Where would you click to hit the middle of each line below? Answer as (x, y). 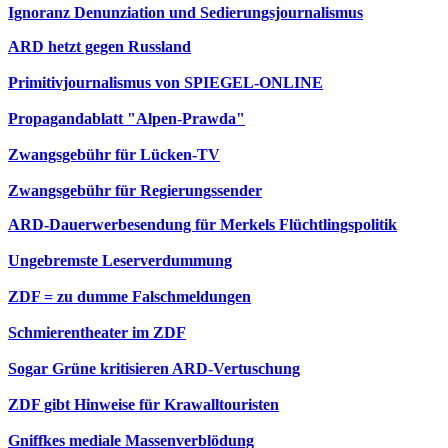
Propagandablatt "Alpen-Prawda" (126, 118)
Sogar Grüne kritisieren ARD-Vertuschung (154, 368)
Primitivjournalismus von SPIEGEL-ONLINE (165, 82)
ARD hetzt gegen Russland (99, 46)
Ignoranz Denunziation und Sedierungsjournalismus (185, 12)
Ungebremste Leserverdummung (120, 260)
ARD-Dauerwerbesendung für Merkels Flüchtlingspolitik (202, 224)
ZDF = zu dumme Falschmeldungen (129, 296)
